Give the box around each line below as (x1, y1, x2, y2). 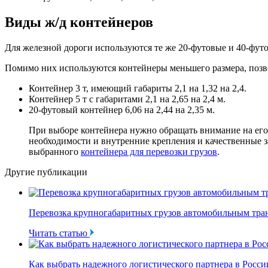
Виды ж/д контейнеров (5, 14, 153, 31)
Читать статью (29, 228, 90, 239)
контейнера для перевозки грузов (81, 147, 217, 157)
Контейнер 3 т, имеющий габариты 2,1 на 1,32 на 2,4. (29, 83, 246, 94)
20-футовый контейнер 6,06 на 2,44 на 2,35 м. (29, 105, 215, 115)
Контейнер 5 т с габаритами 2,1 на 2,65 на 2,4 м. (29, 94, 226, 105)
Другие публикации (5, 167, 87, 178)
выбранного (29, 147, 81, 157)
